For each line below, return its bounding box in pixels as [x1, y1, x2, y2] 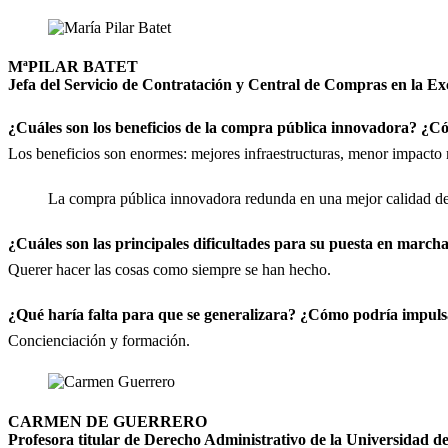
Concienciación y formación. [8, 332, 190, 350]
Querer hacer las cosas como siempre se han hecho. [8, 261, 331, 279]
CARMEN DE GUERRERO [8, 412, 207, 430]
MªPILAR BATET [8, 58, 138, 76]
